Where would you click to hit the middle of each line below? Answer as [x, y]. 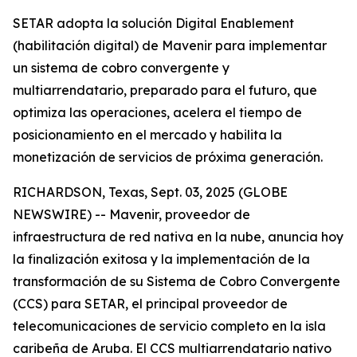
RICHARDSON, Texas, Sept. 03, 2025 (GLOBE [150, 192]
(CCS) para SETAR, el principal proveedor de [150, 304]
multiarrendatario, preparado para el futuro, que [165, 90]
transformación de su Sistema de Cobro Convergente [177, 281]
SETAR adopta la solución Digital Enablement [153, 23]
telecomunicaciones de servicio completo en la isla [169, 326]
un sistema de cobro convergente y [121, 68]
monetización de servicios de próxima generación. [168, 157]
